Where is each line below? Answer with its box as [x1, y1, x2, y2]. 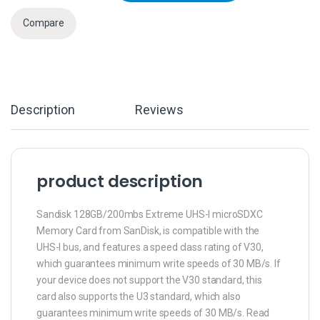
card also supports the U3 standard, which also [36, 290, 241, 302]
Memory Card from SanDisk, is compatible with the [36, 224, 260, 236]
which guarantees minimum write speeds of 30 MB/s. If [36, 257, 281, 269]
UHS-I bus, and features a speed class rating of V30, [36, 241, 264, 253]
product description [36, 169, 204, 193]
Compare [23, 17, 65, 29]
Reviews [135, 101, 184, 117]
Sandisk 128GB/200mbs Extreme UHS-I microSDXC [36, 208, 263, 220]
